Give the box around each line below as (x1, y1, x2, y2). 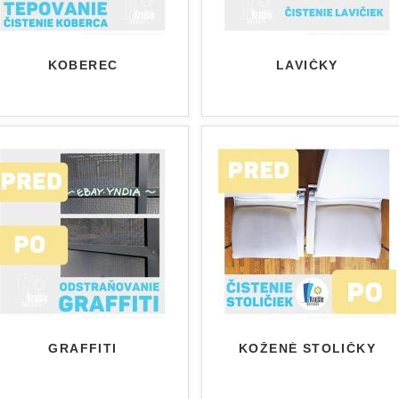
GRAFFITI (48, 341, 118, 356)
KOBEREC (47, 58, 118, 73)
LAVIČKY (276, 58, 338, 73)
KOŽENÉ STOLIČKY (239, 341, 376, 356)
